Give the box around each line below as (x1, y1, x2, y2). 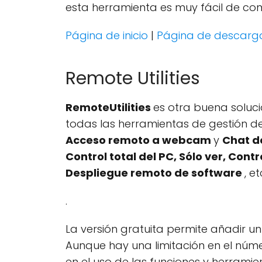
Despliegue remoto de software (65, 166, 244, 180)
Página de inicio (65, 28, 151, 43)
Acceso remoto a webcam (65, 133, 213, 147)
